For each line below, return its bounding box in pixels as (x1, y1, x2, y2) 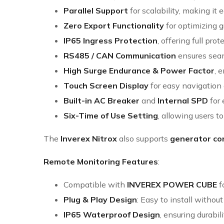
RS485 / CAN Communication (63, 50, 176, 61)
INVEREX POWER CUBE (127, 179, 217, 190)
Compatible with (63, 179, 127, 190)
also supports (117, 133, 170, 144)
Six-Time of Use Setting (63, 110, 158, 121)
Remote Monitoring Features (43, 156, 158, 167)
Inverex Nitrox (60, 133, 117, 144)
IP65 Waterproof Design (63, 209, 160, 220)
